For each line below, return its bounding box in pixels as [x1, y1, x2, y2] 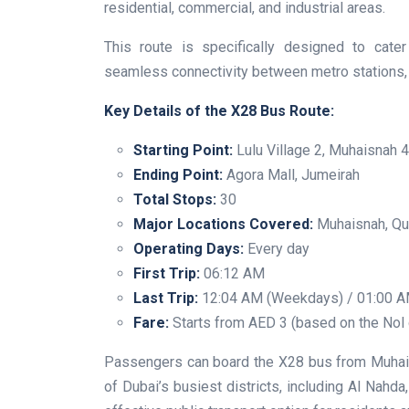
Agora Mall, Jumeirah [223, 165, 360, 184]
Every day [244, 239, 309, 257]
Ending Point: [133, 165, 223, 184]
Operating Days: [133, 239, 244, 257]
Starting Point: [133, 141, 233, 159]
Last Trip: [133, 288, 198, 307]
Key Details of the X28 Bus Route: [104, 101, 334, 120]
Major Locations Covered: [133, 215, 313, 233]
